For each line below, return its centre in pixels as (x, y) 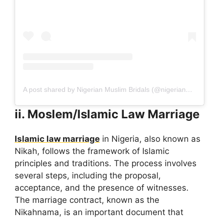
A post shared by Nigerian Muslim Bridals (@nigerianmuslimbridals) (189, 89)
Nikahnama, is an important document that (99, 212)
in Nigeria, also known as (150, 139)
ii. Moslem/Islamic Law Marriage (107, 114)
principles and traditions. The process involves (106, 163)
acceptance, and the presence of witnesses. (102, 187)
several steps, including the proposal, (88, 175)
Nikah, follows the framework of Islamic (92, 151)
